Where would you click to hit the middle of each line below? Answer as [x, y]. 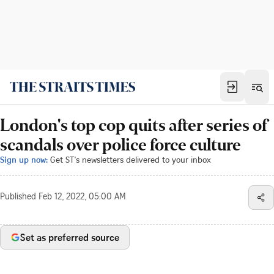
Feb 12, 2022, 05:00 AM [82, 198]
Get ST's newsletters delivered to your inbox [131, 159]
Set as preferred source [70, 237]
